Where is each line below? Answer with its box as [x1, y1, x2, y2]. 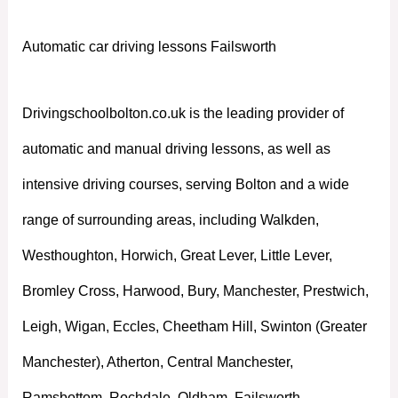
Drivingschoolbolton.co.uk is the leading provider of [21, 105, 344, 121]
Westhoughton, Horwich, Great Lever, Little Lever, [21, 247, 332, 263]
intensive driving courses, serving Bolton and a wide [21, 176, 349, 192]
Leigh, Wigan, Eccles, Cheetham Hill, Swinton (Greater [21, 318, 367, 334]
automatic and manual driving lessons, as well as [21, 140, 330, 156]
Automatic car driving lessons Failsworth [21, 38, 276, 54]
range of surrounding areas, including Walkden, [21, 211, 319, 227]
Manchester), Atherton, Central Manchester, [21, 354, 293, 370]
